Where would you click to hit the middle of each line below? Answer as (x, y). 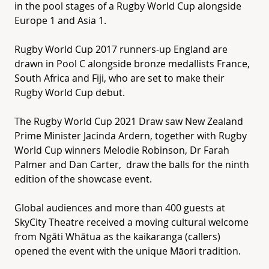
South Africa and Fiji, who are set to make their (119, 78)
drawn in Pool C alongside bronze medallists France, (132, 63)
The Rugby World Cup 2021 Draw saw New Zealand (129, 121)
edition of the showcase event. (83, 179)
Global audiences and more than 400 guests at (120, 207)
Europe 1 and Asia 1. (60, 20)
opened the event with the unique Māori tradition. (128, 251)
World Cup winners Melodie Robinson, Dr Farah (122, 150)
